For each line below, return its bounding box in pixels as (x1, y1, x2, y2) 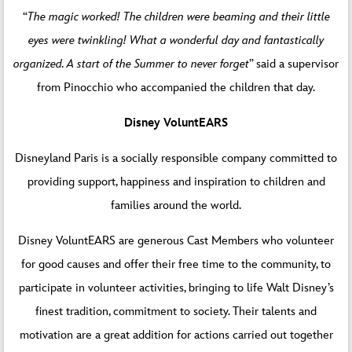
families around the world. (111, 198, 241, 214)
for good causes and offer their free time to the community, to (21, 257, 331, 273)
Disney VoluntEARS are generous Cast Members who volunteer (18, 233, 334, 249)
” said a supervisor (249, 57, 339, 72)
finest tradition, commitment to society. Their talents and (35, 304, 317, 320)
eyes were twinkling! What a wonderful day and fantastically (28, 33, 324, 49)
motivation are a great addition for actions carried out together (19, 328, 333, 343)
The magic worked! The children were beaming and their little (27, 9, 330, 25)
